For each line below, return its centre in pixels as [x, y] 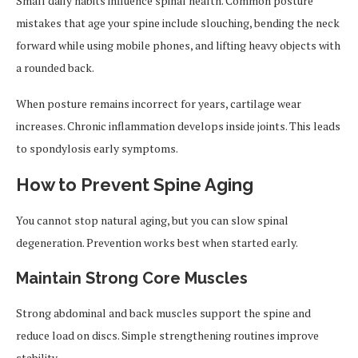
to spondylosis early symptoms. [97, 148]
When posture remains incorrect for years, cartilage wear [159, 103]
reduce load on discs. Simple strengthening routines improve [167, 335]
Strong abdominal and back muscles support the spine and [163, 313]
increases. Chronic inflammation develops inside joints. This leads [178, 126]
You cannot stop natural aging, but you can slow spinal [152, 220]
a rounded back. [55, 68]
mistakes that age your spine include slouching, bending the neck [178, 23]
